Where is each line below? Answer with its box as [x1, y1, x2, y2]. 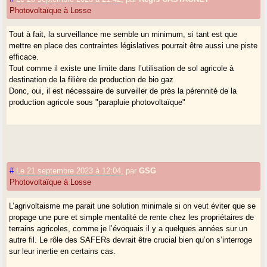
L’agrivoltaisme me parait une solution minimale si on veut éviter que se [9, 201, 256, 210]
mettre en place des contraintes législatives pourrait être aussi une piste [9, 41, 258, 50]
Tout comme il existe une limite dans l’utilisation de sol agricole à [9, 63, 234, 73]
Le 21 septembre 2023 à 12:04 [16, 166, 122, 175]
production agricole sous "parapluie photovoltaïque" [9, 97, 186, 107]
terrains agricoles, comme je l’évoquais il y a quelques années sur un [9, 223, 248, 233]
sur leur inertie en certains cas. [9, 246, 116, 256]
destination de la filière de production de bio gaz [9, 74, 174, 84]
